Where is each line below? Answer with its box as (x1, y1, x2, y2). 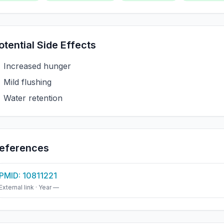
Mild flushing (3, 77, 51, 87)
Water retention (3, 93, 62, 103)
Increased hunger (3, 61, 71, 71)
